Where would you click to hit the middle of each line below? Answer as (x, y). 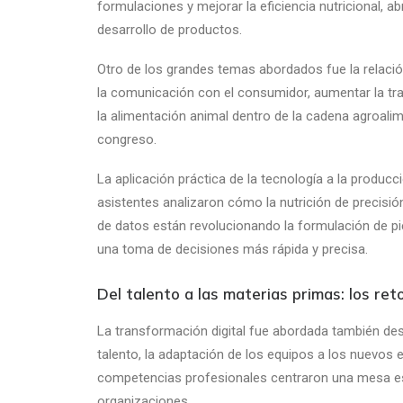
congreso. (127, 139)
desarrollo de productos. (170, 30)
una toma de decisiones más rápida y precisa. (233, 249)
